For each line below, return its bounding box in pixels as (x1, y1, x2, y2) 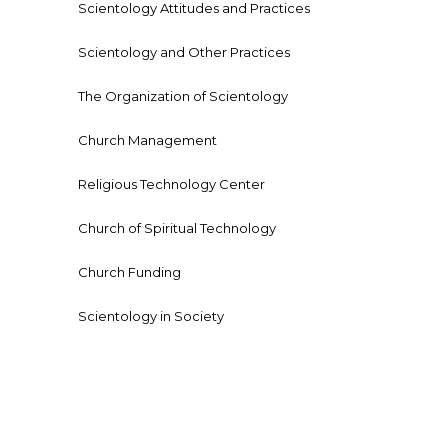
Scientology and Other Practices (78, 44, 290, 61)
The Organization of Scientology (78, 88, 288, 105)
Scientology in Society (78, 308, 224, 325)
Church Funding (78, 264, 181, 281)
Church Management (78, 132, 217, 149)
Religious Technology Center (78, 176, 265, 193)
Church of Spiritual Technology (78, 220, 276, 237)
